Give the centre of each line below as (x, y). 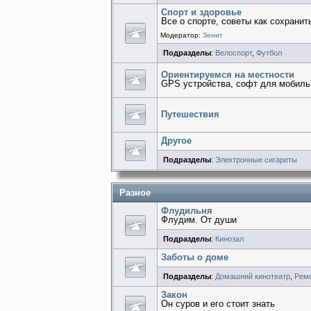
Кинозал (229, 238)
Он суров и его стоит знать (218, 303)
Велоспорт (233, 53)
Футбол (269, 53)
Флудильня (187, 210)
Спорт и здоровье (202, 12)
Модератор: (182, 35)
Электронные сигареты (256, 160)
